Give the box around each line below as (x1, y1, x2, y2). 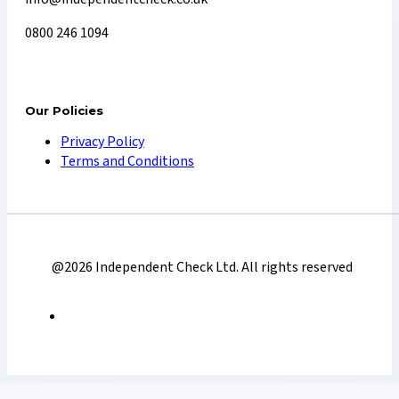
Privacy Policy (61, 132, 144, 152)
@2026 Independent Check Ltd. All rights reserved (52, 257, 354, 278)
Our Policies (25, 103, 103, 118)
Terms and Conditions (61, 151, 194, 172)
